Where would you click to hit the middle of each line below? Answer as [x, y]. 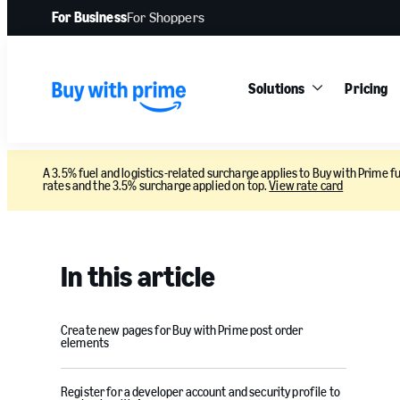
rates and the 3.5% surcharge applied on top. [156, 186]
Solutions [277, 89]
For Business [89, 17]
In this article [138, 277]
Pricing [367, 89]
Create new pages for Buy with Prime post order [182, 331]
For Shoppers [165, 17]
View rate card [306, 186]
